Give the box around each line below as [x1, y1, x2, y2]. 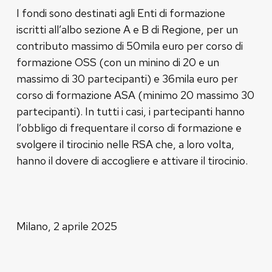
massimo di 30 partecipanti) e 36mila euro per [16, 71, 238, 86]
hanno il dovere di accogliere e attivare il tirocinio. [16, 153, 248, 168]
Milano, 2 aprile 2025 [16, 219, 117, 233]
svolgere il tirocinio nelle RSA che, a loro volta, [16, 137, 234, 151]
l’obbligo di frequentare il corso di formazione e [16, 120, 242, 135]
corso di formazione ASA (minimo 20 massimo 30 [16, 87, 254, 102]
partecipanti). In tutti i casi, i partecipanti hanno [16, 104, 245, 118]
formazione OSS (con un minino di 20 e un [16, 55, 219, 69]
